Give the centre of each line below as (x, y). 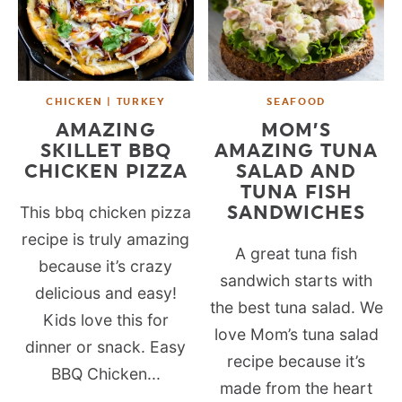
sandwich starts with (297, 280)
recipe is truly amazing (106, 239)
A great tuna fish (297, 253)
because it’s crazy (106, 266)
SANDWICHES (296, 212)
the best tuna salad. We (296, 307)
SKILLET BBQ (106, 150)
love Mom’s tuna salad (296, 334)
